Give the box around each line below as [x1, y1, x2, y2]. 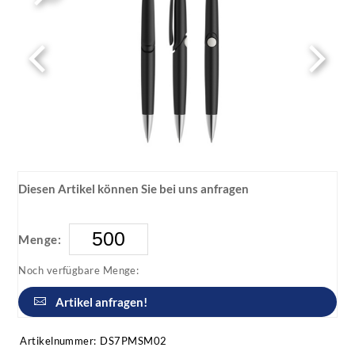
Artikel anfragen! [55, 294, 148, 309]
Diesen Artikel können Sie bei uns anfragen [18, 181, 250, 196]
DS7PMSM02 [100, 334, 167, 347]
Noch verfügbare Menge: [18, 263, 139, 277]
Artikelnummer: [20, 334, 97, 347]
